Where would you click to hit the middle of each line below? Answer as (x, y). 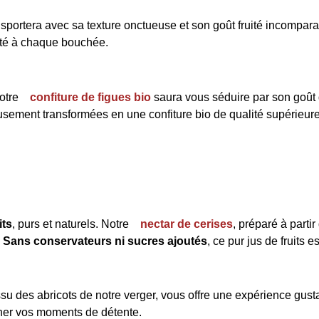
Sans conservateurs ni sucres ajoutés (105, 241)
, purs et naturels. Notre (72, 224)
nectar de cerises (187, 224)
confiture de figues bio (90, 98)
